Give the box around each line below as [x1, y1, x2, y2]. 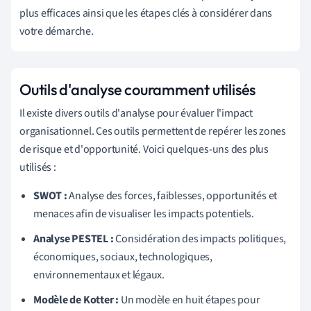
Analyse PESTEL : [33, 230, 114, 246]
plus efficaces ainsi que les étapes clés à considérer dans [19, 5, 273, 21]
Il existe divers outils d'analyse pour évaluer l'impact [19, 105, 253, 121]
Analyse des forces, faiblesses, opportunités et [67, 187, 278, 203]
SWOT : [33, 187, 67, 203]
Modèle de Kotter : [33, 292, 119, 308]
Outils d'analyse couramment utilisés [19, 79, 256, 99]
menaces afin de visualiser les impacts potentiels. [33, 205, 254, 221]
